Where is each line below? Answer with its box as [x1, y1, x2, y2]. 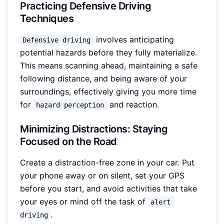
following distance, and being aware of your [20, 73, 187, 84]
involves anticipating [93, 34, 176, 45]
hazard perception [36, 101, 104, 109]
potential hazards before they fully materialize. [20, 47, 197, 58]
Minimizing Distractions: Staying [20, 123, 167, 135]
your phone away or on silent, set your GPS [20, 170, 184, 181]
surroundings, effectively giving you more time [20, 86, 196, 97]
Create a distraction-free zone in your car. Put [20, 157, 194, 168]
